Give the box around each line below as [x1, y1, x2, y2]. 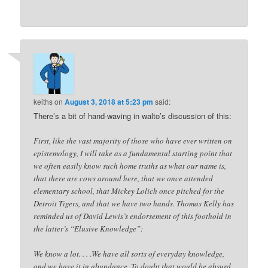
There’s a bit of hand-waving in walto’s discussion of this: [33, 109, 232, 121]
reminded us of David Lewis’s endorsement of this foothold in [33, 210, 232, 221]
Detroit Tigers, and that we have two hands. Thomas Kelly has [33, 197, 234, 209]
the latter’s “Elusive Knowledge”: [33, 223, 144, 234]
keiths [33, 96, 53, 106]
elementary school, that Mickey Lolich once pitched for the [33, 185, 225, 196]
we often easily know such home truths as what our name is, [33, 160, 227, 171]
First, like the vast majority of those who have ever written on [33, 135, 233, 146]
